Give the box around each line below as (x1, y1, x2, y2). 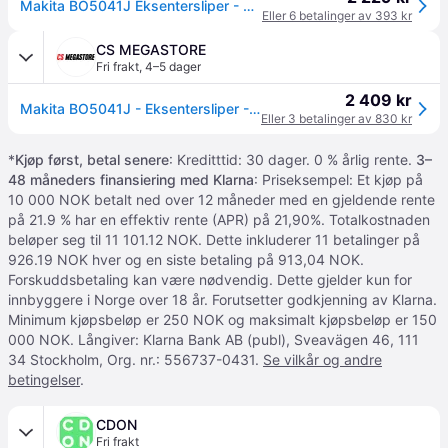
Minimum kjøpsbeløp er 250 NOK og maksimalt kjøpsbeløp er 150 (8, 311, 437, 328)
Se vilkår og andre (263, 351, 382, 368)
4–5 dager (145, 59, 201, 74)
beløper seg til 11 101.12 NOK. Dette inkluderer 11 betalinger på (8, 231, 420, 248)
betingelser (8, 371, 80, 388)
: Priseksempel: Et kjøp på (254, 171, 423, 188)
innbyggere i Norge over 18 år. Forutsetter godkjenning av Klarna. (8, 291, 437, 308)
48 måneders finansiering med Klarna (8, 171, 254, 188)
